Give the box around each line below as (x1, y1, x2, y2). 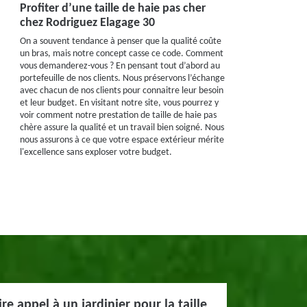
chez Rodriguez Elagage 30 (19, 16, 155, 29)
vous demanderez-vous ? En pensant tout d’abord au (19, 61, 220, 71)
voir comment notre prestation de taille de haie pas (19, 110, 217, 121)
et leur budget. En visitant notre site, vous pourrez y (19, 98, 219, 108)
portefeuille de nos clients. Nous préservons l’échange (19, 73, 225, 84)
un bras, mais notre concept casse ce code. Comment (19, 49, 223, 59)
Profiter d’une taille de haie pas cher (19, 2, 206, 15)
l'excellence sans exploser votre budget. (19, 147, 172, 158)
